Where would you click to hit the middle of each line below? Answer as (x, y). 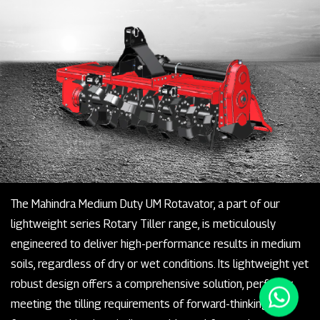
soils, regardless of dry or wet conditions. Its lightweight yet (160, 264)
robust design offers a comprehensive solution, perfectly (152, 284)
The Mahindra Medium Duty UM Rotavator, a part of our (145, 204)
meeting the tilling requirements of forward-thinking (140, 304)
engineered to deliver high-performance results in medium (156, 244)
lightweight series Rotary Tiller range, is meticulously (143, 224)
